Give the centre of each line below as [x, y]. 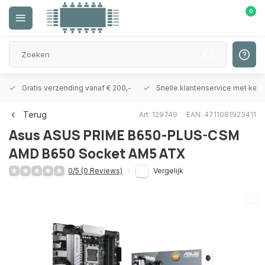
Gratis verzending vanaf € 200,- [77, 88]
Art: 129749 [158, 114]
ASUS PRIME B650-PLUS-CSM [141, 135]
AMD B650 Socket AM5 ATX [97, 153]
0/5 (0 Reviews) [95, 171]
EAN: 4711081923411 [221, 114]
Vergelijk [168, 171]
